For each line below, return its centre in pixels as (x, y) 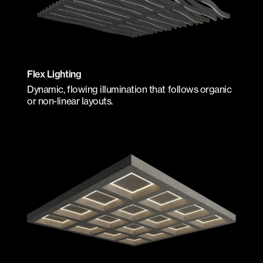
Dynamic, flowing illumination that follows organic (129, 89)
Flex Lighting (54, 74)
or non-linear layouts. (70, 101)
